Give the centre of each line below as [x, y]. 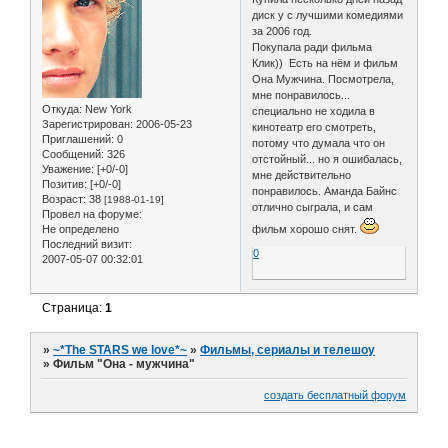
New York [107, 109]
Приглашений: [78, 139]
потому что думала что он [319, 143]
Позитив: [64, 184]
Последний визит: [87, 244]
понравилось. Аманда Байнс [325, 191]
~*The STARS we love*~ [120, 349]
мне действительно [302, 175]
